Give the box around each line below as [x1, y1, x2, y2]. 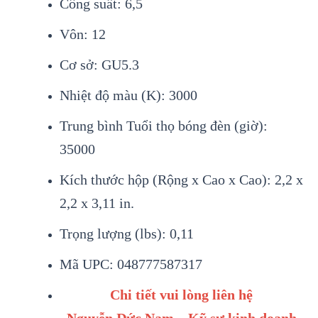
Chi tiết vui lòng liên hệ [110, 287, 253, 303]
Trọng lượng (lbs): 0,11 [59, 226, 194, 242]
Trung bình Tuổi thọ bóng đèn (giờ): [59, 118, 268, 134]
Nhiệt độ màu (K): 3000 [59, 87, 197, 104]
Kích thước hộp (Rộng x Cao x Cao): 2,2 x [59, 172, 303, 188]
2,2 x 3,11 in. [59, 195, 134, 212]
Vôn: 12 [59, 26, 106, 43]
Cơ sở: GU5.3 [59, 57, 139, 73]
